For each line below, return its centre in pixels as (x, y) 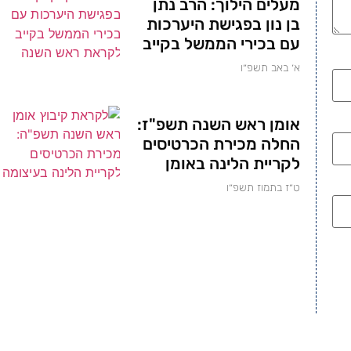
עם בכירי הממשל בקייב (222, 43)
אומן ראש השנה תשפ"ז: (219, 124)
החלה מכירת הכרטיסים (222, 143)
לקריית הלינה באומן (233, 163)
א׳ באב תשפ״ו (271, 67)
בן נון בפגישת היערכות (224, 24)
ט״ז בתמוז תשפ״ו (264, 187)
